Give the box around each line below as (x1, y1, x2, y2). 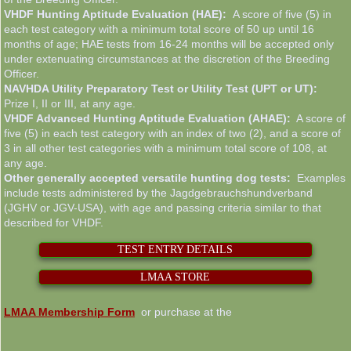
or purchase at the (141, 306, 232, 318)
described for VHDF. (4, 216, 107, 229)
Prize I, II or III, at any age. (4, 97, 136, 110)
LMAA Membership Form (4, 306, 135, 318)
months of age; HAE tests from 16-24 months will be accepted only (4, 38, 334, 50)
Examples (291, 172, 346, 184)
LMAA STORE (140, 271, 211, 283)
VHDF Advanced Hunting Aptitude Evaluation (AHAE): (4, 112, 291, 125)
